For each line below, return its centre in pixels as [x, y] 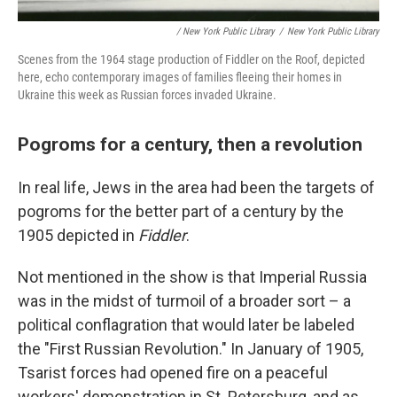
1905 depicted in [78, 235]
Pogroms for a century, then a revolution [190, 144]
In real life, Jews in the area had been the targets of [196, 187]
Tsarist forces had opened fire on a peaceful [173, 373]
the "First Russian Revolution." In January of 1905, [191, 349]
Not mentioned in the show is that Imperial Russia [192, 277]
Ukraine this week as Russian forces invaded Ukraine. [147, 95]
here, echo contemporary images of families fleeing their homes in [180, 77]
